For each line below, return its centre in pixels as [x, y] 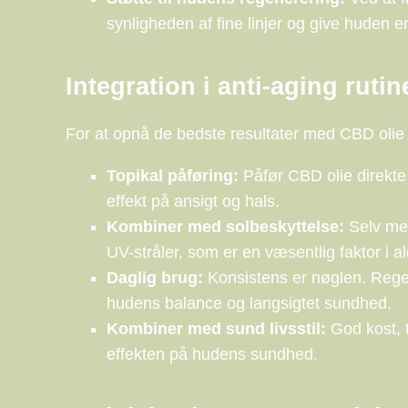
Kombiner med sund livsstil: [216, 329]
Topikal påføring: [173, 176]
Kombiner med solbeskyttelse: [225, 227]
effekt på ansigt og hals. [193, 202]
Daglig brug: [155, 278]
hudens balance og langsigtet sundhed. [249, 304]
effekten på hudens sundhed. [212, 355]
